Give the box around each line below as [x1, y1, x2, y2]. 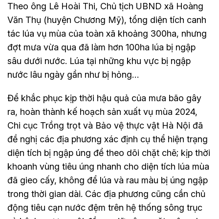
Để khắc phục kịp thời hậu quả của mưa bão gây [7, 92, 201, 103]
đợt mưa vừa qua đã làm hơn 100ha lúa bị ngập [7, 42, 196, 52]
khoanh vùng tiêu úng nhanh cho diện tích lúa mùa [7, 161, 209, 172]
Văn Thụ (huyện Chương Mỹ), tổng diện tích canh [7, 14, 206, 25]
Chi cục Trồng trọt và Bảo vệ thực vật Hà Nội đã [7, 120, 203, 131]
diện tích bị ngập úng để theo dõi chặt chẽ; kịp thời [7, 147, 210, 158]
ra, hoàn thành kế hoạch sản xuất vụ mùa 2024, [7, 106, 197, 117]
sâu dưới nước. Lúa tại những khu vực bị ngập [7, 55, 191, 66]
